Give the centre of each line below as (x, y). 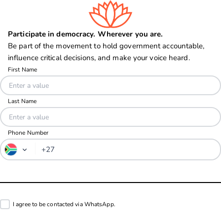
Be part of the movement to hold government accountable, (106, 46)
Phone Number (28, 133)
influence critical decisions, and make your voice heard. (99, 58)
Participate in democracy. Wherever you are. (86, 34)
